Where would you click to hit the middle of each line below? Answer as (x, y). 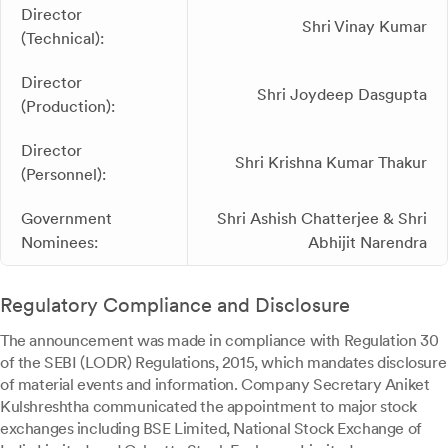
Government (66, 218)
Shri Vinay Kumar (364, 26)
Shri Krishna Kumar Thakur (331, 162)
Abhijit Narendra (367, 242)
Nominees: (59, 242)
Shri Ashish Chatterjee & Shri (322, 218)
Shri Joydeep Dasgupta (342, 94)
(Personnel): (63, 174)
